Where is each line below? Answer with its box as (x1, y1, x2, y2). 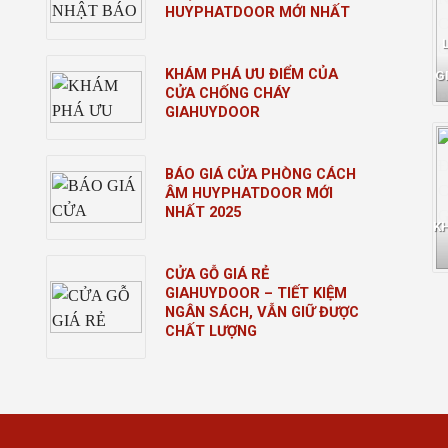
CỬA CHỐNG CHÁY (165, 83, 292, 102)
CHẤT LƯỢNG (165, 321, 258, 340)
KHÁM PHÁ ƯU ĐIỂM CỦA (165, 64, 339, 83)
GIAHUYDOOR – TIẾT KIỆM (165, 283, 348, 302)
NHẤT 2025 (165, 202, 242, 221)
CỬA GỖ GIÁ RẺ (165, 264, 270, 283)
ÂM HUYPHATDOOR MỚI (165, 183, 334, 202)
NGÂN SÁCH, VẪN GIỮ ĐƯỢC (165, 302, 360, 321)
